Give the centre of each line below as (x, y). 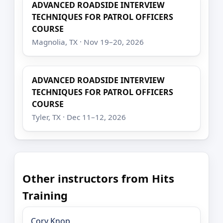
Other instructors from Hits (98, 178)
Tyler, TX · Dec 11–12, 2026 (79, 117)
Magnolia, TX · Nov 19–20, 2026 (88, 42)
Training (45, 195)
